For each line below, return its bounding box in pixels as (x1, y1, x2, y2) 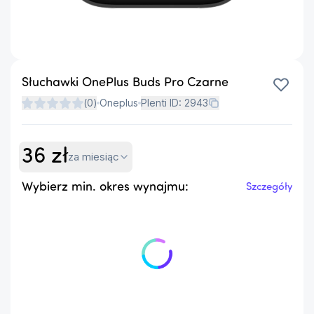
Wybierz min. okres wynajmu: (22, 180, 189, 194)
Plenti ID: (141, 96, 184, 109)
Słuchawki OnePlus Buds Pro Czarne (22, 76, 228, 90)
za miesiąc (68, 149, 118, 163)
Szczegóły (246, 182, 292, 193)
